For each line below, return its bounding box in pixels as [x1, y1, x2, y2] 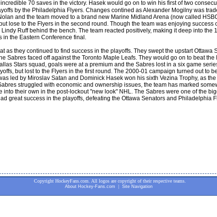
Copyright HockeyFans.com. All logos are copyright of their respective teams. [34, 178, 186, 184]
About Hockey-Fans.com [64, 184, 115, 189]
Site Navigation [122, 184, 153, 189]
